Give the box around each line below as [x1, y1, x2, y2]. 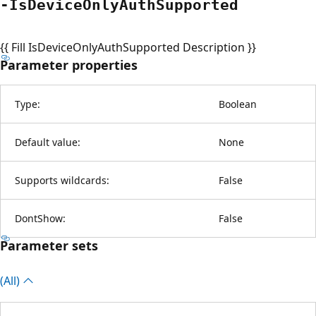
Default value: [15, 135, 80, 149]
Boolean [219, 97, 257, 111]
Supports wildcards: [15, 173, 109, 187]
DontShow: [15, 211, 66, 225]
